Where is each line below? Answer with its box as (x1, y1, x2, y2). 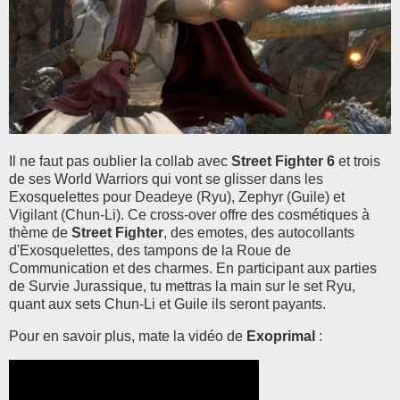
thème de (9, 225, 71, 241)
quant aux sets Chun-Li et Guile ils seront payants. (9, 296, 326, 312)
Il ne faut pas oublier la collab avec (9, 154, 228, 170)
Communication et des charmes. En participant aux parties (9, 261, 377, 277)
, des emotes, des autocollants (163, 225, 354, 241)
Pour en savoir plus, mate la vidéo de (9, 328, 246, 344)
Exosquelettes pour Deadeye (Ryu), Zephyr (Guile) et (9, 189, 345, 205)
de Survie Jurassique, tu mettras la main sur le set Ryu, (9, 279, 355, 295)
